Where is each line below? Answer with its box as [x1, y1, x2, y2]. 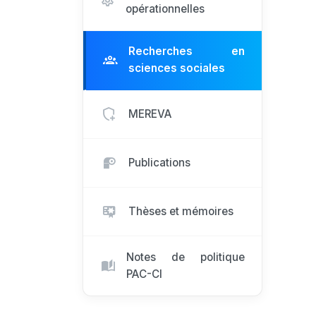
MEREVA [128, 107, 172, 121]
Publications [128, 156, 190, 170]
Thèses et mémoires [128, 205, 233, 219]
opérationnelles [126, 1, 205, 16]
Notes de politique [126, 250, 245, 264]
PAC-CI [126, 267, 163, 281]
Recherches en [128, 44, 245, 59]
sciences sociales [128, 61, 225, 75]
